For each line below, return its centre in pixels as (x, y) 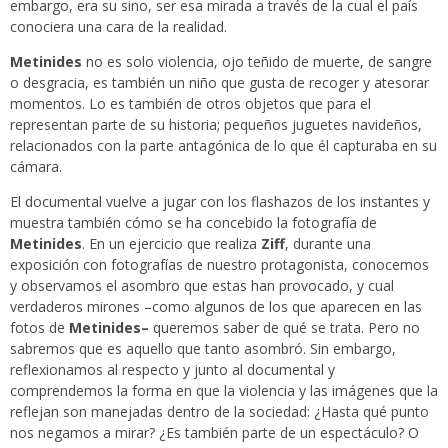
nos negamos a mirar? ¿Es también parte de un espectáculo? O (214, 433)
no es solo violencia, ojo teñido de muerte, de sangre (257, 62)
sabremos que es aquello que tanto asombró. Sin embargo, (203, 349)
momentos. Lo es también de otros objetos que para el (190, 104)
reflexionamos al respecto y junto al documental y (172, 370)
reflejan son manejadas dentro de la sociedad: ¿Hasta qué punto (219, 412)
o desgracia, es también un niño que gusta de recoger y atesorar (219, 83)
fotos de (39, 328)
